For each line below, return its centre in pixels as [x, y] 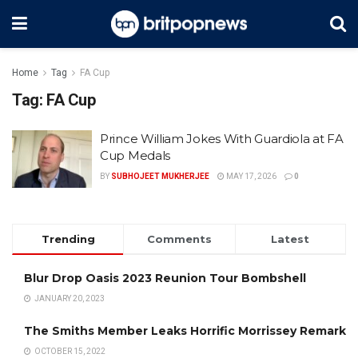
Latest [290, 239]
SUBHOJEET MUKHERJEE [160, 176]
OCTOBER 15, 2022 [69, 351]
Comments [179, 239]
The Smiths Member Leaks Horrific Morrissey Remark [185, 330]
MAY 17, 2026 [251, 176]
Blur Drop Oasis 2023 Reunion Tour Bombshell [165, 278]
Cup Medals [135, 155]
